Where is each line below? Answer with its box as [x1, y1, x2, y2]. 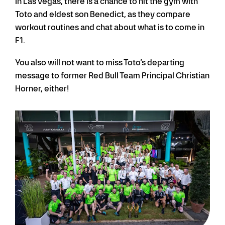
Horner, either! [15, 84, 69, 94]
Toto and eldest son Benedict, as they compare [15, 10, 190, 20]
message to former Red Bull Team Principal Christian [15, 71, 209, 81]
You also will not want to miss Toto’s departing [15, 58, 184, 68]
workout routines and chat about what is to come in [15, 23, 204, 33]
